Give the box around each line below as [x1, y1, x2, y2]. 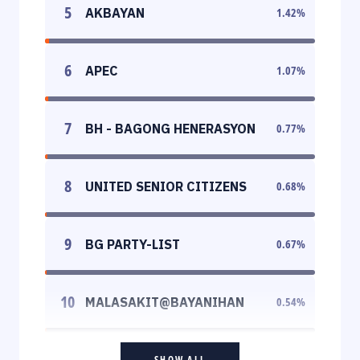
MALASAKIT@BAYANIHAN [85, 293, 244, 310]
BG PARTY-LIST [85, 235, 180, 252]
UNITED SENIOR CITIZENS [85, 178, 247, 194]
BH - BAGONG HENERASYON [85, 120, 256, 137]
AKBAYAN [85, 4, 145, 21]
